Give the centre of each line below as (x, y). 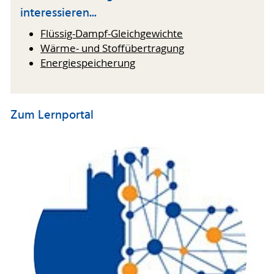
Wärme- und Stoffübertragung (112, 48)
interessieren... (58, 14)
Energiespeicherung (88, 63)
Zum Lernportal (52, 116)
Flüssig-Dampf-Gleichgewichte (112, 33)
